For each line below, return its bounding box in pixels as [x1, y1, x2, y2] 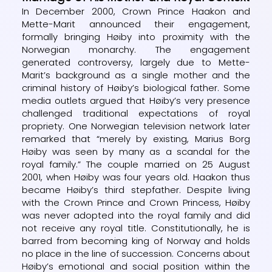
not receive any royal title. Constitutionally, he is [22, 221, 250, 234]
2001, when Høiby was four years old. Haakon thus [22, 170, 250, 183]
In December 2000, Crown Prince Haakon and [22, 4, 250, 18]
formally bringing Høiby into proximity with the [22, 30, 250, 43]
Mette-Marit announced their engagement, [22, 17, 250, 30]
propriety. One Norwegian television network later [22, 119, 250, 132]
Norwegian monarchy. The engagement [22, 42, 250, 56]
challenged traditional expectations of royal [22, 106, 250, 120]
